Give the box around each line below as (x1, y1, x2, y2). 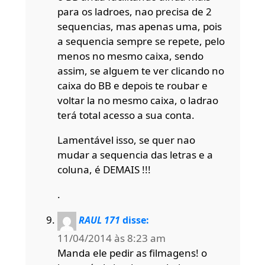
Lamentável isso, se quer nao (57, 132, 195, 147)
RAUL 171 (78, 214, 120, 227)
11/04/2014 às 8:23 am (57, 231, 166, 245)
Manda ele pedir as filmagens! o (57, 245, 207, 260)
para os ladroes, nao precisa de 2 (57, 4, 212, 18)
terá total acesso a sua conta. (57, 108, 195, 122)
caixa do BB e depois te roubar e (57, 78, 208, 92)
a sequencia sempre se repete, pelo (57, 34, 225, 48)
